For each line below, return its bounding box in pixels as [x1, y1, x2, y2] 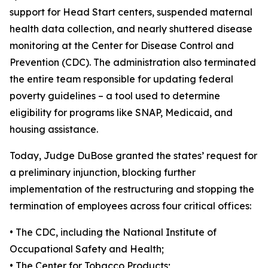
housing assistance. [10, 123, 98, 135]
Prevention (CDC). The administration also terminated [10, 56, 256, 68]
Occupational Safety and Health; [10, 242, 164, 255]
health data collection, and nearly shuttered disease [10, 22, 252, 35]
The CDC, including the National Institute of [16, 226, 217, 238]
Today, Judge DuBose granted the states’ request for [10, 149, 257, 162]
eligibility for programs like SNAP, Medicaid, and [10, 106, 233, 118]
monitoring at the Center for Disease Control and [10, 39, 234, 51]
